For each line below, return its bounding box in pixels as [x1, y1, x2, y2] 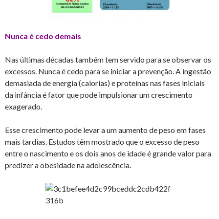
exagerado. [5, 101, 42, 111]
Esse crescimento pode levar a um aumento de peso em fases [5, 125, 206, 134]
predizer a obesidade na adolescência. [5, 160, 131, 170]
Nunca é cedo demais [5, 31, 81, 41]
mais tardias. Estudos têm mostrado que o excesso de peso [5, 136, 199, 146]
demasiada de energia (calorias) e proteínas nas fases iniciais [5, 78, 205, 88]
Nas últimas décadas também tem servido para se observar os [5, 54, 211, 64]
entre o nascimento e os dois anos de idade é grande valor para [5, 148, 211, 158]
